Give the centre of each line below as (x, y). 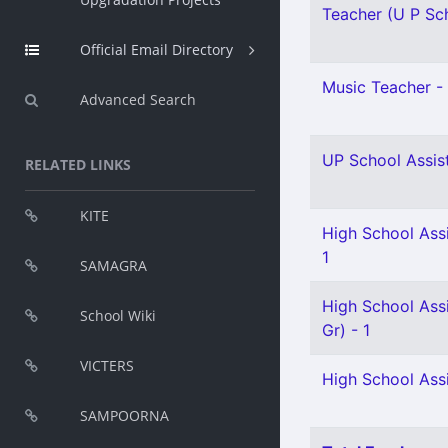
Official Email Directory (156, 49)
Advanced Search (138, 99)
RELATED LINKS (78, 164)
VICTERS (107, 365)
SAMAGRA (113, 265)
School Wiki (118, 315)
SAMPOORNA (124, 415)
